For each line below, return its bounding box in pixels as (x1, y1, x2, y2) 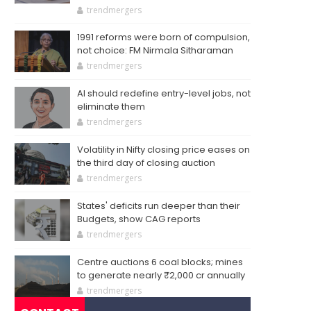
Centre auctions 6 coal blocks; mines (77, 255, 243, 269)
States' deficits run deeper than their (77, 199, 240, 212)
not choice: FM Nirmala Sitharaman (77, 44, 233, 57)
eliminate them (77, 100, 145, 113)
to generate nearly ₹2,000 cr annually (77, 269, 245, 282)
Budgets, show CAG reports (77, 212, 201, 226)
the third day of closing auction (77, 156, 215, 169)
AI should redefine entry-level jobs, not (77, 87, 251, 100)
